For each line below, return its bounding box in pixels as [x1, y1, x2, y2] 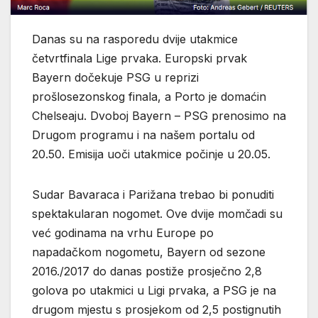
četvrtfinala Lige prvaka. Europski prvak [32, 51, 247, 66]
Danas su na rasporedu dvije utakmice [32, 32, 238, 47]
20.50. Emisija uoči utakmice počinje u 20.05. [32, 147, 270, 162]
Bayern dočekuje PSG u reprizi [32, 70, 199, 85]
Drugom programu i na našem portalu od [32, 128, 255, 143]
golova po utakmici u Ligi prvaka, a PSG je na [32, 283, 276, 298]
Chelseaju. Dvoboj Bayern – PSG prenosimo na [32, 109, 286, 124]
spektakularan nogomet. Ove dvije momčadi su [32, 207, 283, 221]
